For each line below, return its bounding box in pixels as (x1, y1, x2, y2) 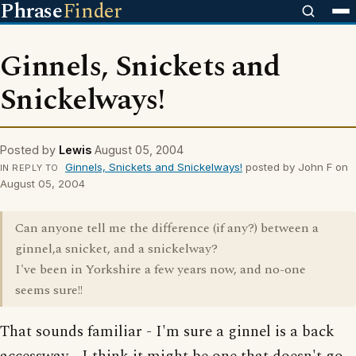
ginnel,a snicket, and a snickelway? (15, 239, 218, 258)
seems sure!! (15, 281, 83, 300)
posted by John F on (242, 161, 348, 173)
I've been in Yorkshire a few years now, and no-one (15, 260, 306, 279)
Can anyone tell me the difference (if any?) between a (15, 219, 319, 238)
